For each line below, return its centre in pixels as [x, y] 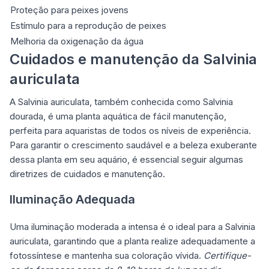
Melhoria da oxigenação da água [77, 41]
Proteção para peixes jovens [69, 10]
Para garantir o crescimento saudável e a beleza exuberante [133, 145]
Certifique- [227, 255]
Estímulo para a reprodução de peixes [88, 25]
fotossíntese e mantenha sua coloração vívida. [107, 255]
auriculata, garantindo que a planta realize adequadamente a [132, 241]
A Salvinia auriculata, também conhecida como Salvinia [121, 101]
